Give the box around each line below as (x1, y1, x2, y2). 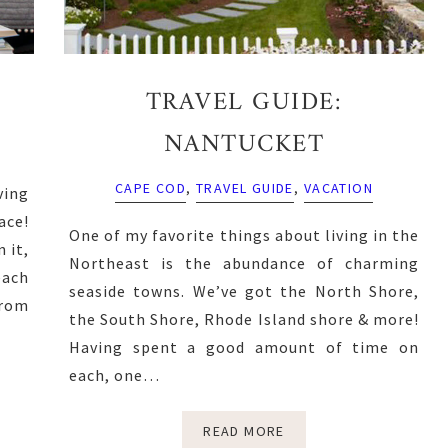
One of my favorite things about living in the (69, 224, 419, 245)
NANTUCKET (163, 122, 325, 167)
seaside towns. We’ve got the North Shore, (69, 280, 419, 301)
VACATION (303, 178, 373, 197)
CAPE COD (115, 178, 187, 197)
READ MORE (203, 421, 285, 440)
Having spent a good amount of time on (69, 336, 419, 357)
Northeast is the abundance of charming (69, 252, 419, 273)
